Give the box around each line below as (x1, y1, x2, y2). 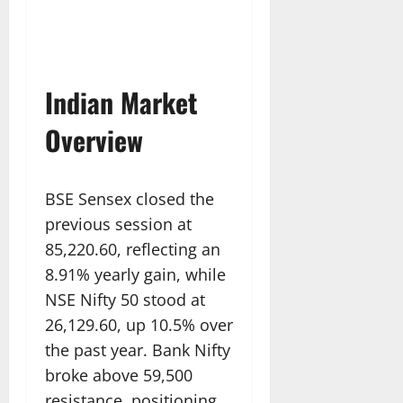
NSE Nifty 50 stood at (45, 289, 205, 311)
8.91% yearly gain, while (45, 264, 226, 286)
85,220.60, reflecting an (45, 238, 220, 261)
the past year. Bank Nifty (45, 339, 230, 362)
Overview (45, 120, 143, 161)
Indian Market (45, 82, 198, 123)
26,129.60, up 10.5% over (45, 314, 233, 336)
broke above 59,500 (45, 364, 193, 387)
